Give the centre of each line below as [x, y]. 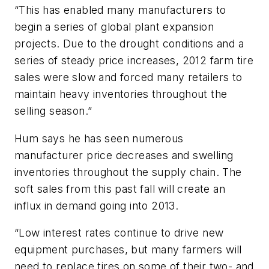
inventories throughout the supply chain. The [128, 172]
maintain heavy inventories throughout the [121, 94]
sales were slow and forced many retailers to [128, 77]
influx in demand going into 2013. [97, 205]
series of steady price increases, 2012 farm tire [134, 61]
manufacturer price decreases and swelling [124, 155]
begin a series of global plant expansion [114, 27]
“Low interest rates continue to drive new [119, 233]
